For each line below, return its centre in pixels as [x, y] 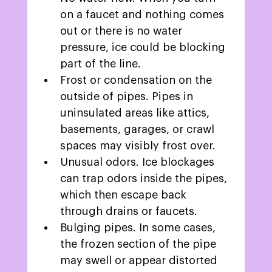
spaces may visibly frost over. [139, 146]
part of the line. [102, 64]
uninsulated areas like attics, [136, 113]
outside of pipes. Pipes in [128, 97]
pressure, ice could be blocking [144, 48]
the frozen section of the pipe [139, 244]
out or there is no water [122, 31]
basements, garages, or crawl [138, 130]
